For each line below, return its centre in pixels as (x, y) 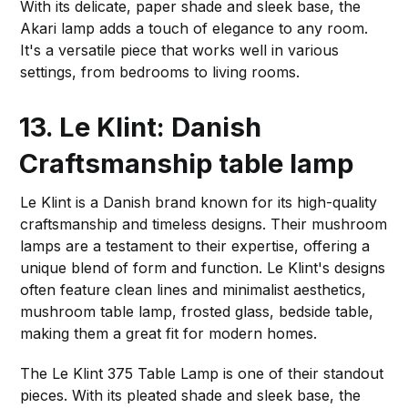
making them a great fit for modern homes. (169, 333)
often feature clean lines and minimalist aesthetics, (194, 289)
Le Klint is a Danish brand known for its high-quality (199, 202)
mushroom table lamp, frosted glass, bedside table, (197, 311)
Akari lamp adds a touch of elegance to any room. (194, 28)
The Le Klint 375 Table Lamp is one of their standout (202, 373)
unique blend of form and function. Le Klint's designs (203, 267)
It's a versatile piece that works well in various (180, 50)
